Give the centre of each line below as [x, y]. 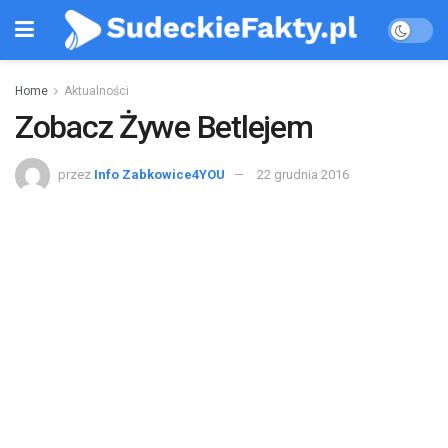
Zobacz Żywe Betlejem [164, 127]
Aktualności [96, 91]
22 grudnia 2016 [303, 174]
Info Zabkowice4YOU [159, 174]
